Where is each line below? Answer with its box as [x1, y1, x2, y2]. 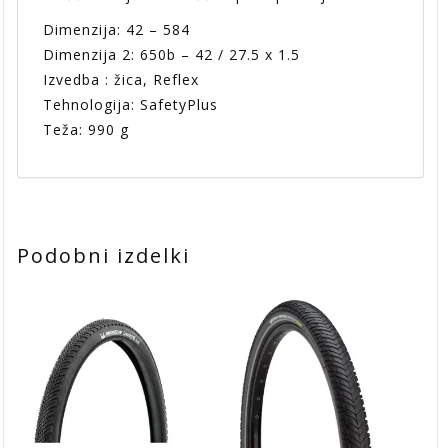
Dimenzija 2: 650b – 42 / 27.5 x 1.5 [43, 44, 301, 64]
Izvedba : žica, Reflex [43, 69, 200, 89]
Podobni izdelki [17, 241, 191, 269]
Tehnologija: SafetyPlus [43, 94, 219, 114]
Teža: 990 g [43, 119, 130, 139]
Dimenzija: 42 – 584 [43, 19, 191, 39]
